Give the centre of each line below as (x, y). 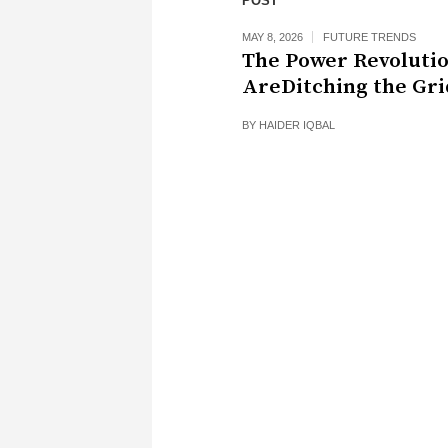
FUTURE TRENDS (369, 37)
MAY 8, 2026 (272, 37)
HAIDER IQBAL (297, 125)
